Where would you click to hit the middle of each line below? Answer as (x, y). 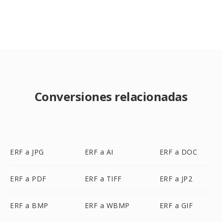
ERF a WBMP (107, 205)
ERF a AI (99, 152)
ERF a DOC (178, 152)
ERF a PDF (28, 179)
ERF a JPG (27, 152)
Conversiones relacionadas (111, 96)
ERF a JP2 (176, 179)
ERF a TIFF (103, 179)
